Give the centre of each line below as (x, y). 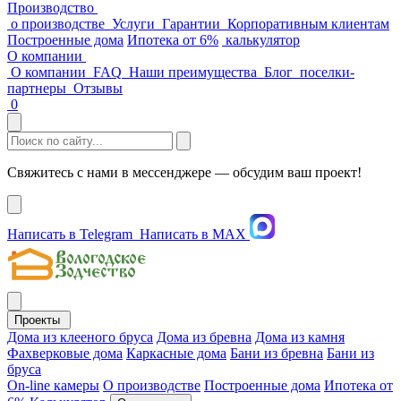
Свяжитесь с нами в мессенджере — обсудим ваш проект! (184, 172)
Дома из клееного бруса (80, 337)
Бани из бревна (277, 353)
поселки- (327, 72)
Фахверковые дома (65, 353)
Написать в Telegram (72, 234)
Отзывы (98, 88)
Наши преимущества (193, 72)
